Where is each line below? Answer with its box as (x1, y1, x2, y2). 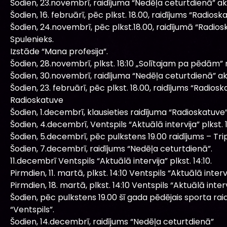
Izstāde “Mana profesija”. (10, 45, 108, 57)
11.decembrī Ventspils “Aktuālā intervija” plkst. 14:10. (10, 155, 212, 167)
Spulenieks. (10, 33, 54, 45)
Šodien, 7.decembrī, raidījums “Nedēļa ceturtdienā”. (10, 142, 212, 155)
